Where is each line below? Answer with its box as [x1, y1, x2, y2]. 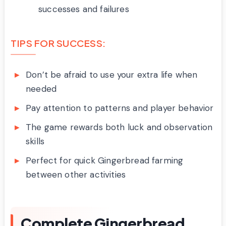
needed [26, 83, 57, 94]
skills [26, 135, 45, 147]
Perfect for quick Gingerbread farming [26, 154, 184, 166]
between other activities [26, 168, 126, 180]
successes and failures [38, 3, 129, 15]
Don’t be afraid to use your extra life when [26, 69, 198, 80]
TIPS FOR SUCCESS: [11, 37, 106, 49]
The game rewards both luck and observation [26, 121, 213, 133]
